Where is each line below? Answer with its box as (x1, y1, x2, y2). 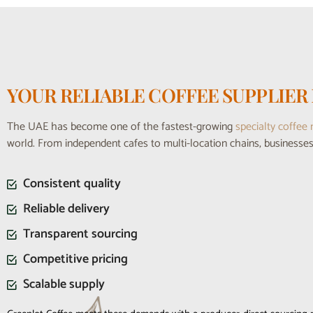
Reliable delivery (22, 198, 110, 220)
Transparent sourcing (22, 224, 138, 245)
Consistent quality (22, 173, 121, 195)
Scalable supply (22, 274, 105, 296)
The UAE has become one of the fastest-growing (7, 117, 235, 136)
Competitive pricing (22, 249, 128, 270)
